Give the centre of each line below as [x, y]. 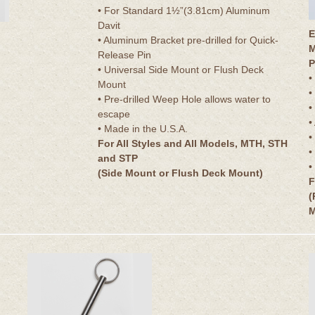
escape [114, 114]
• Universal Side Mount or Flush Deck [181, 69]
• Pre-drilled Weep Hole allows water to [184, 99]
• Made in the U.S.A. [143, 128]
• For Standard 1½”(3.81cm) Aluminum [184, 10]
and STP [118, 158]
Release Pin [124, 54]
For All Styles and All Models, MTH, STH [193, 143]
